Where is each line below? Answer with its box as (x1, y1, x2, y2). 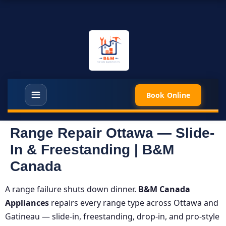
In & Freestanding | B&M (10, 142, 174, 157)
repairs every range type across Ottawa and (49, 197, 218, 208)
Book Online (146, 90, 190, 100)
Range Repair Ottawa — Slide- (10, 125, 214, 141)
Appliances (5, 197, 49, 208)
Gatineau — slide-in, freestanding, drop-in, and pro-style (5, 211, 219, 222)
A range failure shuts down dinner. (5, 184, 138, 195)
